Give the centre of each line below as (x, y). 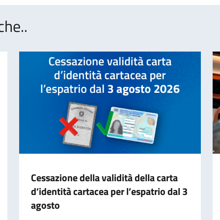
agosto (45, 205)
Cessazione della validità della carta (104, 177)
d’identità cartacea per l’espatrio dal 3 (109, 191)
